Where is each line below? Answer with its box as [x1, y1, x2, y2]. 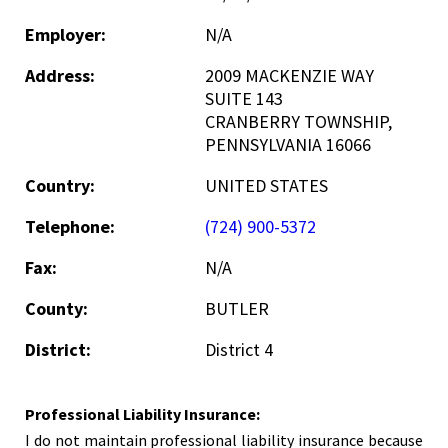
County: [25, 297, 88, 320]
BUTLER [205, 297, 269, 320]
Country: [25, 174, 95, 197]
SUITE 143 [205, 87, 283, 110]
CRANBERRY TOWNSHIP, [205, 110, 392, 133]
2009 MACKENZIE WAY [205, 64, 374, 87]
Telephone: [25, 215, 115, 238]
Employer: [25, 23, 106, 46]
